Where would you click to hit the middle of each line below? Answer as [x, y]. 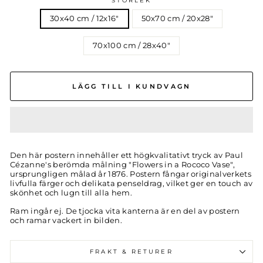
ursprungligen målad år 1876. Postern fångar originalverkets [131, 174]
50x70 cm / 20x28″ [177, 19]
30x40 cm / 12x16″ [85, 19]
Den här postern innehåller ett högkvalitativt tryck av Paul [127, 156]
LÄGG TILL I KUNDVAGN [131, 86]
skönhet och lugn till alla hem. [71, 193]
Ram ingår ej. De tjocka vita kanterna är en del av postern [125, 211]
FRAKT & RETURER [131, 252]
